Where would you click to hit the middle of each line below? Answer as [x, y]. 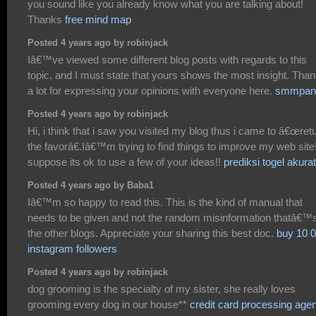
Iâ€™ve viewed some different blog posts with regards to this [167, 59]
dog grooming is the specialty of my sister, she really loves [162, 288]
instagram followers [72, 248]
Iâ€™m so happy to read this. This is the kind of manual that [165, 202]
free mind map [98, 19]
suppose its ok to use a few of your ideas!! [126, 162]
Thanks [46, 19]
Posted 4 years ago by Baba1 [91, 186]
